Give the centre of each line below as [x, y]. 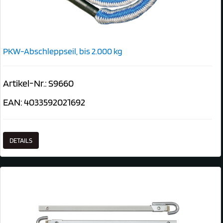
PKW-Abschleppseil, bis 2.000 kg [63, 51]
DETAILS [21, 140]
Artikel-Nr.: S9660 [38, 83]
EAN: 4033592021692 [44, 102]
